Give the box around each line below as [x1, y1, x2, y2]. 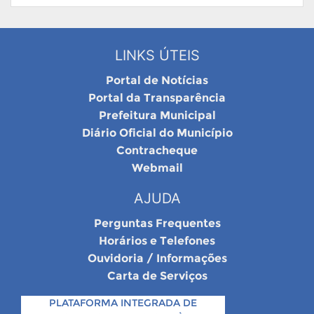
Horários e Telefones [99, 234, 215, 248]
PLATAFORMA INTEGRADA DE [49, 296, 197, 310]
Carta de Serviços [107, 269, 207, 283]
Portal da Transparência [88, 91, 226, 105]
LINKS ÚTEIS [114, 47, 200, 64]
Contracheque [116, 144, 198, 158]
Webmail [131, 161, 183, 175]
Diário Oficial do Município [81, 126, 233, 140]
